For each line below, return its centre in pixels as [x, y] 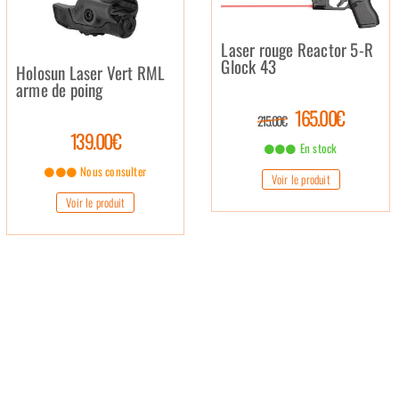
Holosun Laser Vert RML [91, 72]
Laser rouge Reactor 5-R [297, 49]
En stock [317, 148]
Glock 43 [249, 66]
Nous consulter [112, 171]
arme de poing [60, 89]
